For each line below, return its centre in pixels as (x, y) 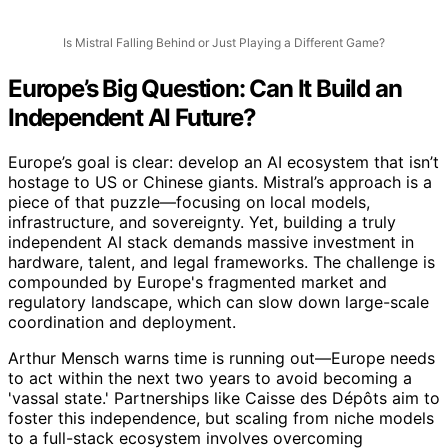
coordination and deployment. (122, 322)
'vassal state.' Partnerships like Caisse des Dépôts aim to (224, 398)
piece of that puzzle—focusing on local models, (189, 202)
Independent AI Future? (132, 118)
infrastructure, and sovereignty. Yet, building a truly (202, 222)
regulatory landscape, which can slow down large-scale (218, 302)
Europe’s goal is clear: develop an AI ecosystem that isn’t (223, 162)
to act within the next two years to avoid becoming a (210, 378)
